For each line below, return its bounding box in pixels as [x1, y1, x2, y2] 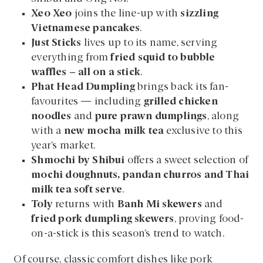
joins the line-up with [72, 8, 181, 19]
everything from [31, 52, 111, 63]
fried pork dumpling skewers [31, 214, 174, 224]
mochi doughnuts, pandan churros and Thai [31, 170, 249, 180]
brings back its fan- [134, 82, 228, 92]
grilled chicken [143, 96, 218, 107]
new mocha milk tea [63, 126, 164, 136]
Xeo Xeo [31, 8, 72, 19]
